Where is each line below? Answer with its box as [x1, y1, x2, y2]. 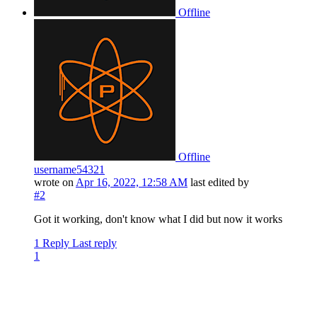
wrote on [34, 176, 76, 189]
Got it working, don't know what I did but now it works [34, 213, 282, 226]
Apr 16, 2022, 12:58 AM [76, 176, 188, 189]
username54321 [34, 163, 105, 176]
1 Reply [34, 237, 69, 250]
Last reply [72, 237, 117, 250]
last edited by [190, 176, 249, 189]
